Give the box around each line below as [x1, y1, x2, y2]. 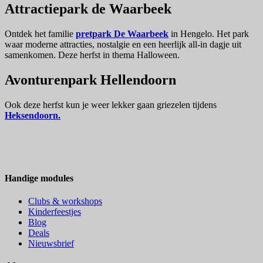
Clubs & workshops [28, 196, 102, 207]
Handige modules [5, 173, 73, 183]
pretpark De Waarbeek [76, 28, 168, 39]
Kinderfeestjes [28, 207, 81, 217]
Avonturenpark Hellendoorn [5, 72, 176, 87]
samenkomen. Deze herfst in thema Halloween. [5, 49, 180, 60]
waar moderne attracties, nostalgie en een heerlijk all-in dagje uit [5, 39, 241, 49]
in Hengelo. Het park [171, 28, 249, 39]
